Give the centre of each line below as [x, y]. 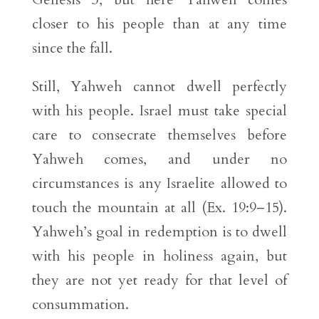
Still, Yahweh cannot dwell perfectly [159, 87]
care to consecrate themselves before [159, 135]
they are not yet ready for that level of [159, 281]
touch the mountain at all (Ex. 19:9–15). [159, 208]
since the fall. [72, 48]
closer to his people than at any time [159, 24]
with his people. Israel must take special [159, 111]
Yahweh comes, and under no [159, 159]
